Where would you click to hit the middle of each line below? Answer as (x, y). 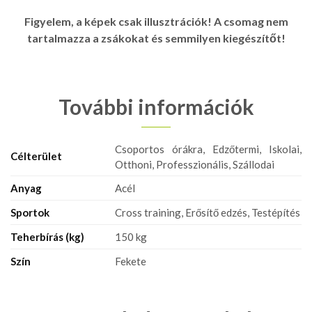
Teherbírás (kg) (47, 236)
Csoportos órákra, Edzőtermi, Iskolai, (208, 149)
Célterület (36, 156)
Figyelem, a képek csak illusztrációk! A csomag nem (156, 21)
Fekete (131, 261)
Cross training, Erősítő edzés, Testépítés (208, 212)
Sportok (30, 212)
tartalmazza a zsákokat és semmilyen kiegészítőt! (156, 38)
